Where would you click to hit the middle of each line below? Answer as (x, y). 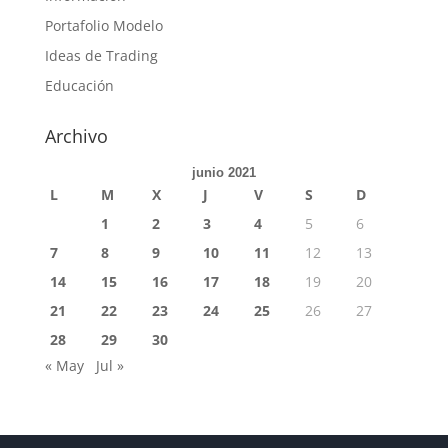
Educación (79, 85)
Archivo (76, 136)
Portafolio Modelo (103, 25)
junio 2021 (223, 172)
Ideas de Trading (101, 55)
